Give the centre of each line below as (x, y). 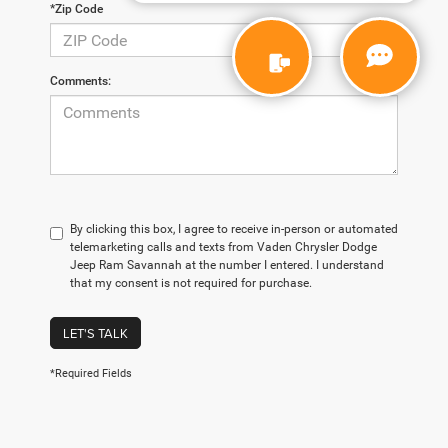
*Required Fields (91, 374)
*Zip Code (76, 9)
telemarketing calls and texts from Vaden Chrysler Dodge (223, 247)
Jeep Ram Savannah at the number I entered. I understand (227, 265)
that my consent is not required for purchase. (191, 283)
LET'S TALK (95, 333)
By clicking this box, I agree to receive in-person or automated (234, 229)
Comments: (80, 81)
